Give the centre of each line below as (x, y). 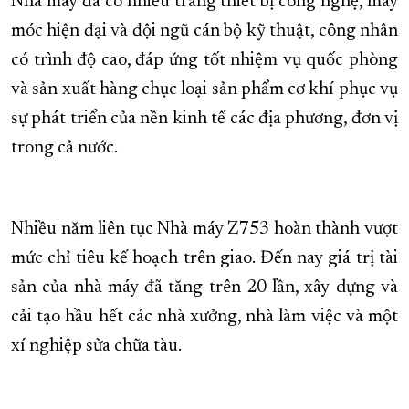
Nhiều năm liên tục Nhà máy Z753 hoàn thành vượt (204, 230)
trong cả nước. (64, 148)
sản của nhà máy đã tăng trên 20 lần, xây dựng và (204, 288)
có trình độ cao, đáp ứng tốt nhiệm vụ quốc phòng (204, 61)
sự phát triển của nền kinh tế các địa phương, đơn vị (204, 119)
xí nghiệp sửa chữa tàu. (96, 346)
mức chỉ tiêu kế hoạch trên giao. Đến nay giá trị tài (204, 259)
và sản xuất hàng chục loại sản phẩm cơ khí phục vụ (204, 90)
